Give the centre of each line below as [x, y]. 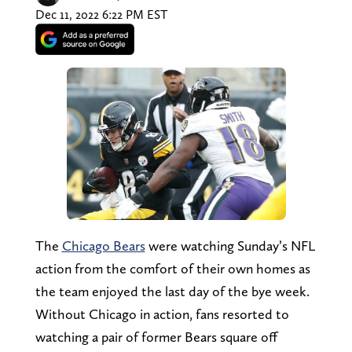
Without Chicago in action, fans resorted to [162, 313]
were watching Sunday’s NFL [230, 245]
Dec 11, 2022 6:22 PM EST [101, 14]
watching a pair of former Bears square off [156, 336]
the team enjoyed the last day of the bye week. [172, 291]
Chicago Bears [103, 245]
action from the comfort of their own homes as [172, 268]
